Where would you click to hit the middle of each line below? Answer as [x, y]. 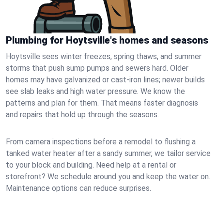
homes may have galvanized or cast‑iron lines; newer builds [105, 80]
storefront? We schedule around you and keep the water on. [108, 177]
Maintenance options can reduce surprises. [78, 188]
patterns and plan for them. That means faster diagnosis [102, 103]
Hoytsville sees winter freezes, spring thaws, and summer [104, 56]
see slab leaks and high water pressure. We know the [95, 91]
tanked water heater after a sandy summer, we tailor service [108, 153]
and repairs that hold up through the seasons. [82, 115]
